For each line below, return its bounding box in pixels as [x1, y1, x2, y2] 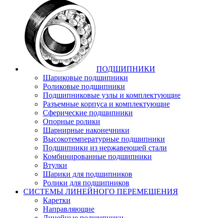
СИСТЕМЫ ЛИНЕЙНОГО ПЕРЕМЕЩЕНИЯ [23, 187, 178, 196]
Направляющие [43, 205, 94, 214]
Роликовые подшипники [43, 82, 125, 91]
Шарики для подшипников [43, 170, 132, 179]
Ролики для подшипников [43, 179, 129, 187]
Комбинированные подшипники [43, 152, 152, 161]
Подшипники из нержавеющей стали [43, 144, 167, 152]
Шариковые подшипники [43, 73, 128, 82]
